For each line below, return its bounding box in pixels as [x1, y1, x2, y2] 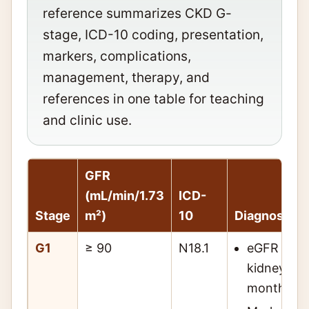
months [247, 280, 292, 295]
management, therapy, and [43, 69, 210, 86]
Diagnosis [235, 208, 294, 223]
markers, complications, [43, 48, 191, 64]
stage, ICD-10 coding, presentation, [43, 26, 263, 43]
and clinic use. [43, 112, 132, 128]
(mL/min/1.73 [85, 188, 164, 203]
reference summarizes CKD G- [43, 5, 232, 21]
